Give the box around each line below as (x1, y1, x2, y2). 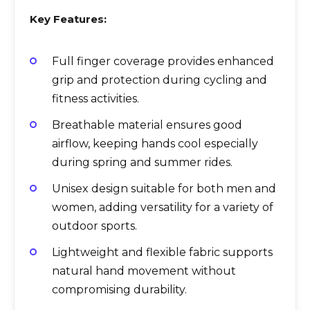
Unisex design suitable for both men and (52, 182, 276, 196)
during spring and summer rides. (52, 155, 232, 169)
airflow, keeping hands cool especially (52, 136, 258, 150)
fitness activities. (52, 91, 139, 105)
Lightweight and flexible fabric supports (52, 246, 273, 259)
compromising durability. (52, 283, 187, 297)
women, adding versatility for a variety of (52, 201, 273, 215)
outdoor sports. (52, 219, 137, 233)
